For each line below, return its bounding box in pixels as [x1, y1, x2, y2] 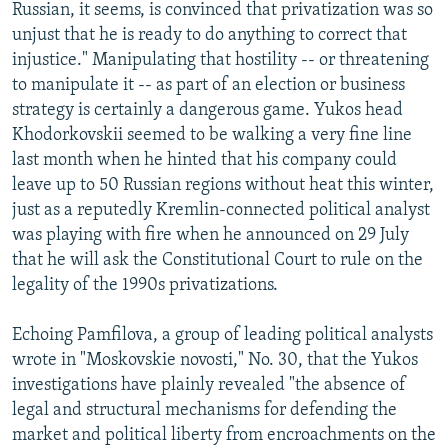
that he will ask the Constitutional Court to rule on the [12, 250, 423, 270]
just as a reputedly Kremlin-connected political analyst [12, 200, 430, 220]
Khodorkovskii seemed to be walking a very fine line [12, 125, 412, 145]
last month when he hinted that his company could [12, 150, 397, 170]
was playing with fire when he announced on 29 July [12, 225, 409, 245]
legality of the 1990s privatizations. [12, 275, 278, 295]
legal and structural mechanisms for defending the [12, 400, 397, 420]
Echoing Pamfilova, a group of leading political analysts [12, 325, 433, 345]
